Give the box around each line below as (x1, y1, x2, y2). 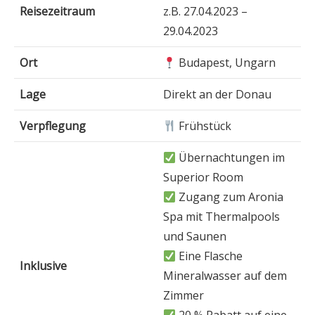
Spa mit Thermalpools (163, 209, 280, 224)
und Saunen (163, 229, 226, 244)
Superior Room (163, 169, 243, 185)
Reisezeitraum (20, 4, 95, 19)
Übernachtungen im (176, 150, 285, 165)
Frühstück (176, 118, 232, 134)
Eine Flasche (176, 248, 243, 264)
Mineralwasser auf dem (163, 268, 287, 283)
